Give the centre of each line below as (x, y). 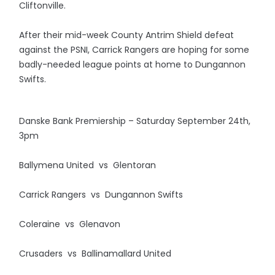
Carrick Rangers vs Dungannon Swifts (101, 195)
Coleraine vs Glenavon (70, 224)
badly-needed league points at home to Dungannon (133, 64)
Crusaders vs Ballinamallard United (95, 254)
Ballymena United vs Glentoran (88, 165)
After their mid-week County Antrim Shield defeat (127, 35)
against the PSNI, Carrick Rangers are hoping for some (134, 50)
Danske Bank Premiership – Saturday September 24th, (135, 121)
